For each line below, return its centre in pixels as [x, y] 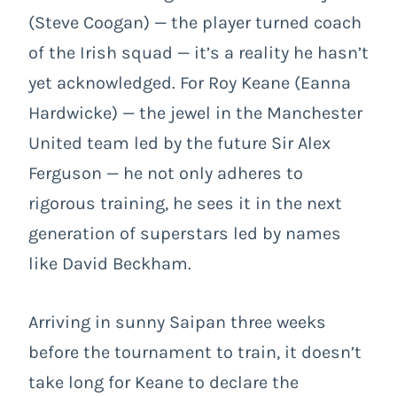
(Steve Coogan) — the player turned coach [195, 22]
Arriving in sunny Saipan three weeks [177, 322]
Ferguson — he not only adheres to [166, 173]
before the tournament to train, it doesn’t [195, 352]
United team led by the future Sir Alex [179, 143]
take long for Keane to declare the [163, 382]
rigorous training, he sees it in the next [185, 203]
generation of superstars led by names [185, 233]
